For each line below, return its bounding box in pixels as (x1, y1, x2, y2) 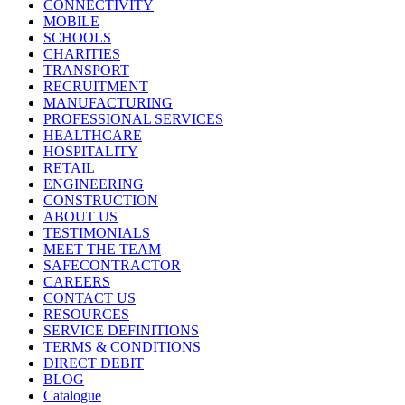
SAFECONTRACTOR (43, 258, 181, 274)
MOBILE (43, 14, 99, 30)
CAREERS (43, 274, 110, 290)
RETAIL (43, 160, 95, 176)
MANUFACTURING (43, 95, 173, 111)
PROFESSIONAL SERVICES (43, 111, 223, 127)
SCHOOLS (43, 30, 111, 46)
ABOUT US (43, 209, 118, 225)
